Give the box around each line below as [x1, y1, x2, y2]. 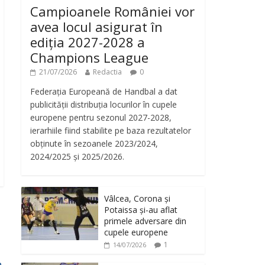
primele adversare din [104, 215, 186, 227]
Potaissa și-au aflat [104, 203, 177, 215]
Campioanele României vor [30, 2, 195, 20]
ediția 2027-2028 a [30, 33, 145, 51]
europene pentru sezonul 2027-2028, [30, 111, 172, 123]
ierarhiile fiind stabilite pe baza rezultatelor [30, 124, 191, 136]
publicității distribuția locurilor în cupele [30, 98, 177, 110]
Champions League [30, 48, 148, 66]
